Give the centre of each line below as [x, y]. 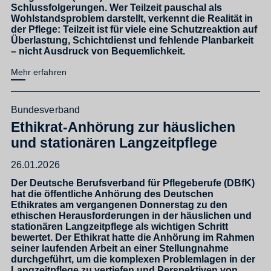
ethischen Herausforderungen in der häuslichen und [131, 215]
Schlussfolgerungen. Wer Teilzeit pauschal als [116, 8]
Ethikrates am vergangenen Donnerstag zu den [119, 204]
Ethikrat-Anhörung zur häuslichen [123, 127]
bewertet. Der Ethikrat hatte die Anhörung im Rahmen [133, 237]
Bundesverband [45, 109]
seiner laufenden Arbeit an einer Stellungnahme [120, 248]
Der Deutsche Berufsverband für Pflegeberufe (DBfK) [133, 182]
